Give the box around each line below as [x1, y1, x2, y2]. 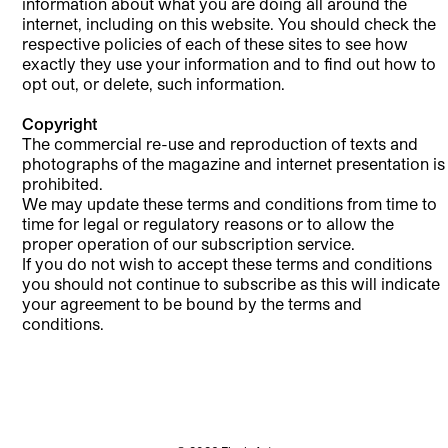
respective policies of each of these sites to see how [22, 33, 409, 53]
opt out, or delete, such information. [22, 73, 286, 93]
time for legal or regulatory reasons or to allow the [22, 213, 395, 233]
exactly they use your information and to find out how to [22, 53, 437, 73]
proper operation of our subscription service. [22, 233, 356, 253]
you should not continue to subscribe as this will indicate [22, 273, 441, 293]
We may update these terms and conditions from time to [22, 193, 438, 213]
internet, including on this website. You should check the [22, 13, 437, 33]
